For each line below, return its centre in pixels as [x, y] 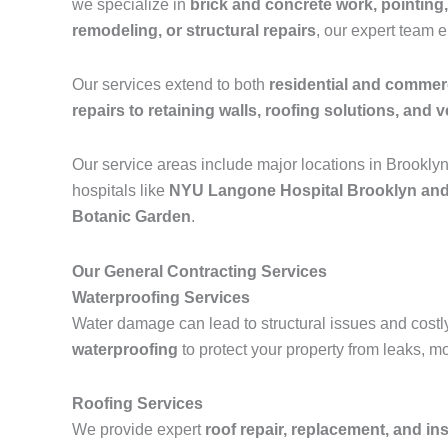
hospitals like [120, 190]
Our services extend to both [170, 84]
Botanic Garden [131, 216]
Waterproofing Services [161, 297]
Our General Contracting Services [199, 271]
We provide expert [138, 429]
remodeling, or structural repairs [194, 30]
